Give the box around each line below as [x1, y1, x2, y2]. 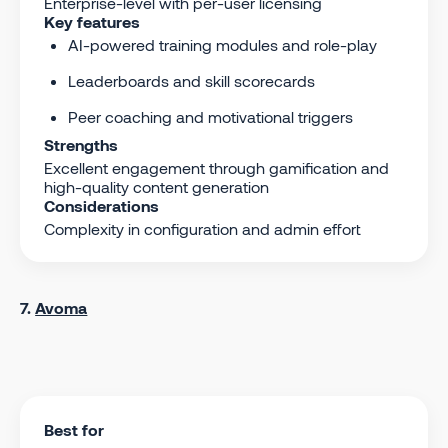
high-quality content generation [44, 176, 269, 196]
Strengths [44, 134, 118, 154]
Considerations [44, 195, 159, 215]
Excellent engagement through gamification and [44, 157, 389, 177]
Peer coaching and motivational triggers [68, 106, 353, 126]
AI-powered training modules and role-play [68, 34, 377, 54]
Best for [44, 419, 104, 439]
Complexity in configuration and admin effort [44, 218, 361, 238]
